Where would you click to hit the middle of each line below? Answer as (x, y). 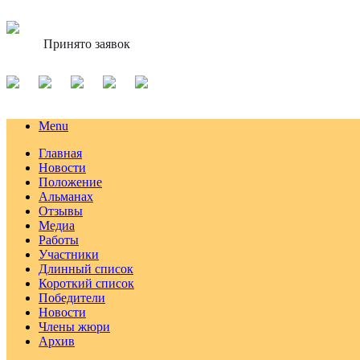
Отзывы (61, 211)
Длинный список (86, 269)
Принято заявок (87, 44)
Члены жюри (74, 327)
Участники (69, 254)
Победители (72, 298)
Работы (59, 240)
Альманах (66, 196)
